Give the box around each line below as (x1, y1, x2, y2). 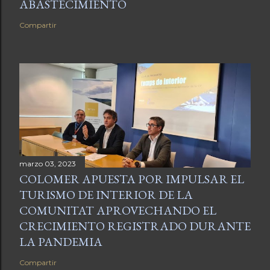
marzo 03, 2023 (19, 159, 76, 168)
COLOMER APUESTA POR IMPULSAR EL (19, 171, 244, 187)
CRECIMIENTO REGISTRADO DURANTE (19, 218, 251, 234)
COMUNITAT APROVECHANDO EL (19, 202, 216, 218)
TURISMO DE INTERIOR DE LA (19, 186, 193, 202)
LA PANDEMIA (19, 233, 102, 250)
